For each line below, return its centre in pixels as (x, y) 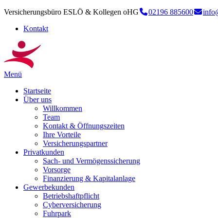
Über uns (37, 100)
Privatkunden (44, 152)
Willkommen (63, 108)
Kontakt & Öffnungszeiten (84, 126)
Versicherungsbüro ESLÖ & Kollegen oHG (71, 12)
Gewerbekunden (49, 187)
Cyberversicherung (72, 205)
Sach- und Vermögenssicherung (91, 161)
